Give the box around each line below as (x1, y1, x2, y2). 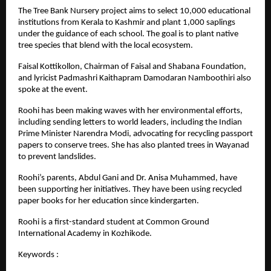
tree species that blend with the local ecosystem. (18, 41, 193, 50)
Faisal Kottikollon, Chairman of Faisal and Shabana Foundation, (18, 62, 246, 71)
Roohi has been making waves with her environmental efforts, (18, 106, 243, 116)
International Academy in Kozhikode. (18, 229, 152, 238)
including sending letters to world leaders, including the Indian (18, 117, 242, 127)
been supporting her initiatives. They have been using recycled (18, 184, 242, 194)
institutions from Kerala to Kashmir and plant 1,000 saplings (18, 18, 235, 27)
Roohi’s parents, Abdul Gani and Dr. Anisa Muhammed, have (18, 173, 237, 183)
